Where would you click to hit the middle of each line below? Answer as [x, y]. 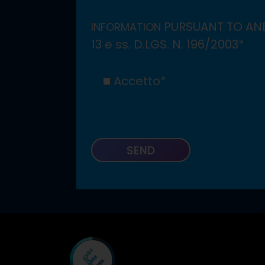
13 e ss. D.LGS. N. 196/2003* [168, 45]
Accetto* [139, 81]
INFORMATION [126, 27]
